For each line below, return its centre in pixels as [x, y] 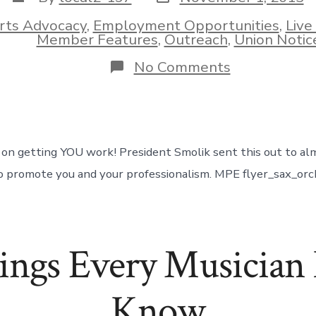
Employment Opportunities [186, 25]
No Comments [182, 67]
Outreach [196, 39]
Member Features [97, 39]
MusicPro [260, 81]
